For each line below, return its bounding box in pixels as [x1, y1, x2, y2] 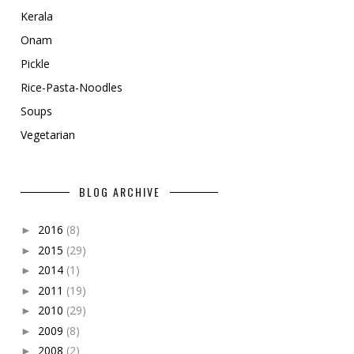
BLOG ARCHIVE [78, 183, 160, 200]
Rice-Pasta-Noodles [21, 80, 122, 95]
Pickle [21, 56, 50, 71]
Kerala [21, 9, 53, 24]
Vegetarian [21, 127, 75, 142]
